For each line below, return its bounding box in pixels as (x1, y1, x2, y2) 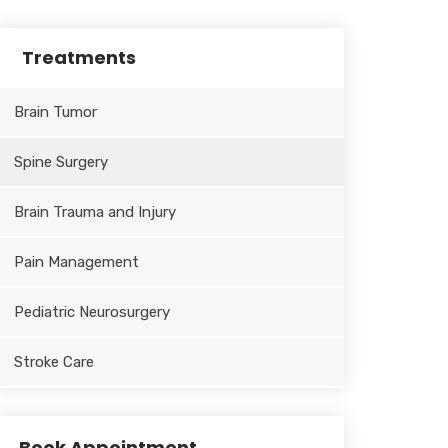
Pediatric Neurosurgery (13, 302, 170, 321)
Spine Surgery (13, 152, 108, 171)
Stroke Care (13, 352, 94, 371)
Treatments (21, 44, 136, 70)
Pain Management (13, 252, 139, 271)
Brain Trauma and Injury (13, 202, 176, 221)
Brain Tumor (13, 102, 97, 121)
